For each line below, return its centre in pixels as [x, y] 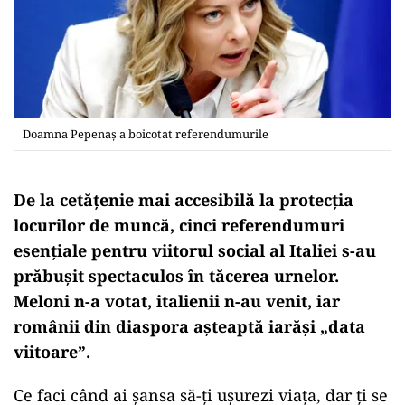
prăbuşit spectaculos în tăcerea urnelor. [176, 275]
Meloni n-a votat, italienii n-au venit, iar [177, 301]
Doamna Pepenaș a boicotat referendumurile [146, 133]
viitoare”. [52, 351]
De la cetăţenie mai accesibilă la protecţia [184, 199]
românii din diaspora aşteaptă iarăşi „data [189, 326]
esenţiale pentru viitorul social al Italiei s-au [195, 250]
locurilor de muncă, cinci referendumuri [179, 225]
